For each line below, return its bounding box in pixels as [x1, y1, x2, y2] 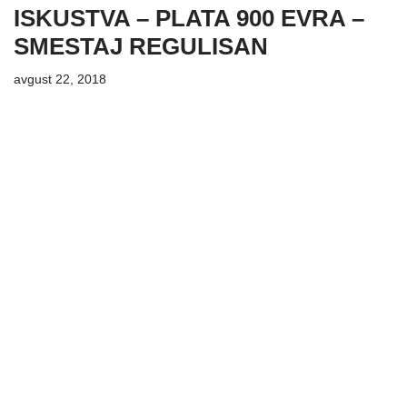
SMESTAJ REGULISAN [14, 32, 268, 60]
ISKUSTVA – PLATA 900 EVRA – [14, 4, 364, 32]
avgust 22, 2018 [14, 72, 106, 86]
